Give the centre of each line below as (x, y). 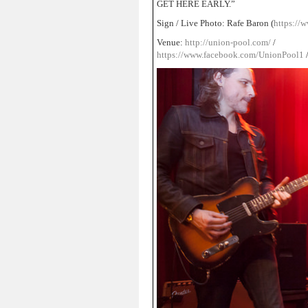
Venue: (171, 42)
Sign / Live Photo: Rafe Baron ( (215, 23)
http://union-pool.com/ (228, 42)
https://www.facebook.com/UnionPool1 (230, 55)
